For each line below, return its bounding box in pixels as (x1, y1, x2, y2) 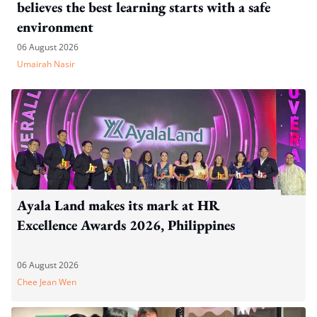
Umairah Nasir (17, 57, 75, 70)
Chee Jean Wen (17, 275, 76, 288)
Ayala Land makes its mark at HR (17, 195, 219, 214)
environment (17, 17, 93, 36)
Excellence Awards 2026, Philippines (17, 215, 235, 234)
